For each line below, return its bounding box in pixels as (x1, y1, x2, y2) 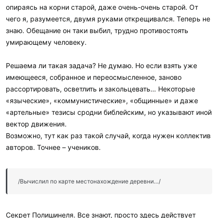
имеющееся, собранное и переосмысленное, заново (6, 73, 182, 81)
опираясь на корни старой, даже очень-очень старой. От (6, 2, 198, 11)
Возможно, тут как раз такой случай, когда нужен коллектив (6, 131, 211, 140)
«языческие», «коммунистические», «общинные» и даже (6, 96, 198, 105)
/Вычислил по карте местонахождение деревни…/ (18, 177, 161, 185)
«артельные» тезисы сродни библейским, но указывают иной (6, 108, 212, 116)
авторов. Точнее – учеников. (6, 143, 101, 151)
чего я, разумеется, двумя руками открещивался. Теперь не (6, 14, 210, 23)
